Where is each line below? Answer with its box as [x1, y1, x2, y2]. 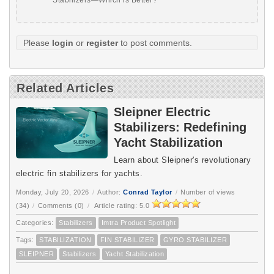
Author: [97, 188, 123, 196]
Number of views [180, 188, 235, 196]
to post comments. [118, 37, 192, 48]
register [86, 37, 118, 48]
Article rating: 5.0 [92, 201, 152, 209]
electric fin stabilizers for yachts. [16, 168, 146, 178]
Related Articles [17, 81, 114, 95]
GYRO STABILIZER [163, 235, 227, 243]
